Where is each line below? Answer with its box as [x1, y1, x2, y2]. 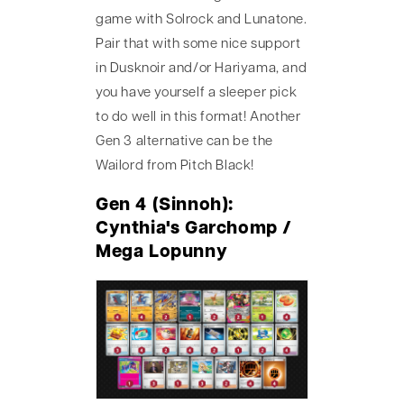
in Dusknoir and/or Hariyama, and [96, 62, 308, 77]
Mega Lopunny [96, 243, 228, 262]
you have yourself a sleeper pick [96, 87, 298, 101]
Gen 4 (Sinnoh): [96, 197, 234, 216]
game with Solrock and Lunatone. [96, 14, 308, 28]
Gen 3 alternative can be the [96, 135, 273, 150]
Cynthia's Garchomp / [96, 220, 293, 239]
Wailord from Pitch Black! [96, 160, 255, 174]
